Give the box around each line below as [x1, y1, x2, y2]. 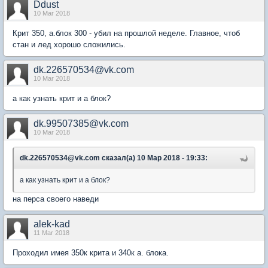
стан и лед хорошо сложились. [13, 40, 126, 49]
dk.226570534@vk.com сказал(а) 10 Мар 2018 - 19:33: [20, 154, 208, 162]
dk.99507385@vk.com [33, 118, 129, 129]
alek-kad [33, 219, 70, 229]
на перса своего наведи [13, 194, 99, 203]
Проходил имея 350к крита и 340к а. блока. [13, 248, 169, 257]
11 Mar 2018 [33, 229, 69, 236]
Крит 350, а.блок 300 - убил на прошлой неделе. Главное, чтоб [13, 29, 240, 38]
